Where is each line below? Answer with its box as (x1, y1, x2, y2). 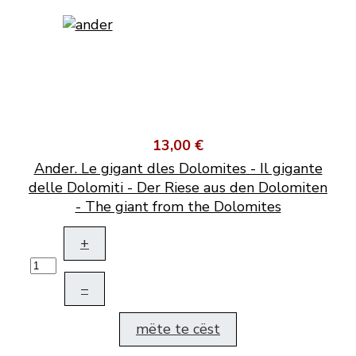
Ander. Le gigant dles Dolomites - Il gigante (33, 159, 323, 179)
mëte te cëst (136, 319, 220, 339)
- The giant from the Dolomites (75, 197, 281, 217)
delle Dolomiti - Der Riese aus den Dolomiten (29, 178, 327, 198)
